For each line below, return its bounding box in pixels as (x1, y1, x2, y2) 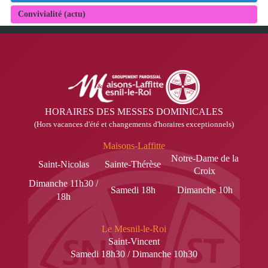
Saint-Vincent (108, 236, 160, 246)
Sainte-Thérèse (105, 159, 163, 169)
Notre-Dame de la (170, 153, 239, 163)
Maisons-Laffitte (103, 141, 165, 151)
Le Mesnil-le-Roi (102, 223, 166, 234)
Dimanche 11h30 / (29, 178, 98, 188)
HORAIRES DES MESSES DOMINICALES (45, 106, 223, 117)
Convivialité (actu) (17, 9, 86, 19)
